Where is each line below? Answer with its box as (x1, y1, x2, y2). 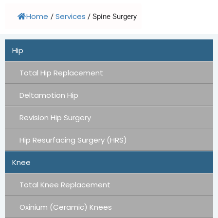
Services (55, 11, 86, 21)
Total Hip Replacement (19, 67, 103, 78)
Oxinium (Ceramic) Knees (19, 201, 112, 212)
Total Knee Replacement (19, 179, 110, 190)
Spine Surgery (92, 12, 137, 21)
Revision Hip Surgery (19, 112, 91, 123)
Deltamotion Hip (19, 90, 78, 100)
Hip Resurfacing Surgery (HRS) (19, 134, 127, 145)
